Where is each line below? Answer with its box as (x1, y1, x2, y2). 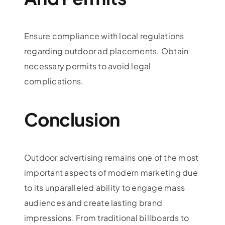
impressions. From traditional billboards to (24, 212, 189, 223)
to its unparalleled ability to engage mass (24, 182, 185, 193)
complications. (24, 75, 84, 86)
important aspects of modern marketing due (24, 167, 198, 178)
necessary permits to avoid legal (24, 60, 151, 71)
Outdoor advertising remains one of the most (24, 152, 199, 163)
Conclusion (24, 107, 120, 131)
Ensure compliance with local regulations (24, 30, 184, 41)
